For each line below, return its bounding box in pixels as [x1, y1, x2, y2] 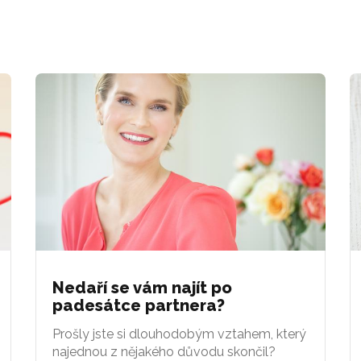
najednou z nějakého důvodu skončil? [52, 343, 276, 359]
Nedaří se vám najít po [52, 277, 232, 297]
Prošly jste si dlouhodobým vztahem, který [52, 326, 306, 342]
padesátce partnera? [52, 295, 225, 315]
